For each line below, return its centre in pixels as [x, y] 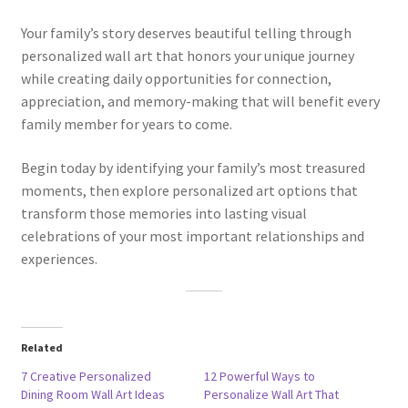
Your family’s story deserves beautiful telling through [186, 33]
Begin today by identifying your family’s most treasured [193, 167]
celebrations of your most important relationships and [192, 235]
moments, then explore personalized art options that [189, 190]
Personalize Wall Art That [271, 395]
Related [41, 348]
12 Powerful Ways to [260, 377]
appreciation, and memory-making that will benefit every [200, 102]
